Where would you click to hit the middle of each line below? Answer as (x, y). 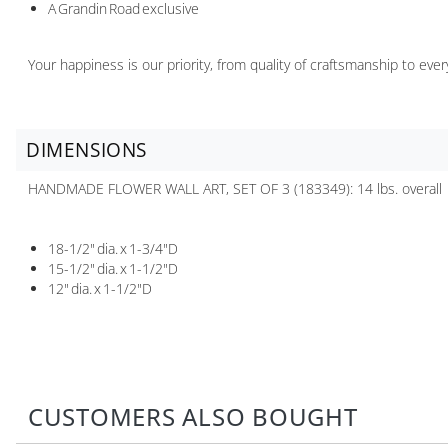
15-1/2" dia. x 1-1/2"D (113, 268)
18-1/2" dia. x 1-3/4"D (113, 248)
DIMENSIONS (86, 149)
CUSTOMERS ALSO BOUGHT (193, 416)
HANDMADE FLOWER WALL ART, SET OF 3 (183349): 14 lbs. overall (235, 188)
